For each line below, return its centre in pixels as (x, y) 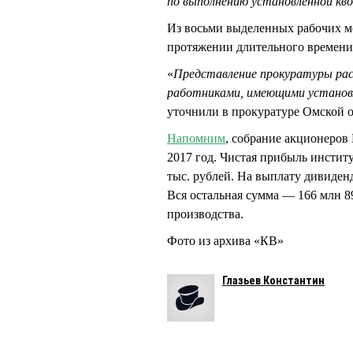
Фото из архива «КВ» (225, 241)
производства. (205, 214)
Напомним (196, 139)
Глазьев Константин (273, 281)
